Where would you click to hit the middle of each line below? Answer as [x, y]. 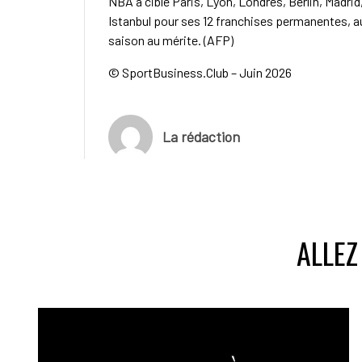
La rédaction [201, 137]
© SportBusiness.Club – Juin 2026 [200, 72]
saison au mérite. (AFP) [170, 40]
